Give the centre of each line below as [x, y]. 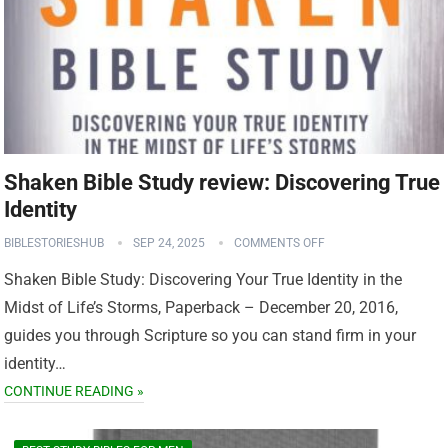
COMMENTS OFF [280, 243]
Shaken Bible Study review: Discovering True [222, 183]
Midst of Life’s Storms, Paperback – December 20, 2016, [201, 308]
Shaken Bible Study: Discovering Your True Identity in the [203, 280]
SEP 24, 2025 [169, 243]
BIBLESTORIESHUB [54, 243]
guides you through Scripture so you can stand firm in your [210, 336]
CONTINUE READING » [74, 391]
